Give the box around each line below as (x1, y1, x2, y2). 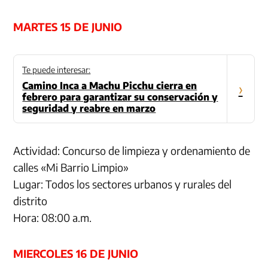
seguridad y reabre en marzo (22, 102, 156, 114)
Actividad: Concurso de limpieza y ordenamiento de (13, 143, 251, 157)
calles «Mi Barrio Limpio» (13, 160, 129, 174)
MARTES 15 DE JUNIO (13, 19, 123, 33)
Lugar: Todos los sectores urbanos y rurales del (13, 176, 232, 191)
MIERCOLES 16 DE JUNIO (13, 246, 139, 260)
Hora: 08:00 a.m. (13, 210, 92, 224)
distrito (13, 193, 48, 208)
